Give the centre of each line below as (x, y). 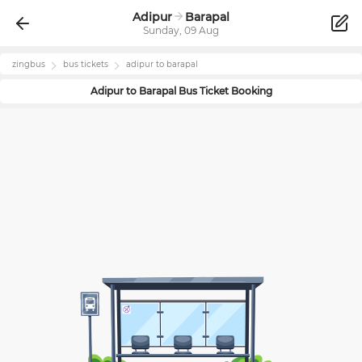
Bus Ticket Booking (224, 90)
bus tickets (86, 64)
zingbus (29, 64)
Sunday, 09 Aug (181, 30)
